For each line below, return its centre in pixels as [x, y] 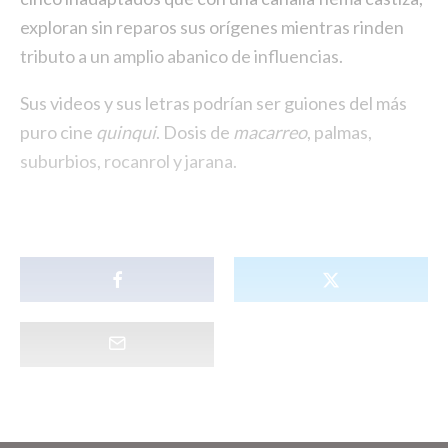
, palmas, [339, 132]
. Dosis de [194, 132]
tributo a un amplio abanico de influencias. [181, 56]
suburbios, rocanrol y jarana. [128, 161]
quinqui [126, 132]
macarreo [270, 132]
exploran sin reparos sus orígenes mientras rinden [212, 27]
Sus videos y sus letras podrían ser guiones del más [213, 103]
